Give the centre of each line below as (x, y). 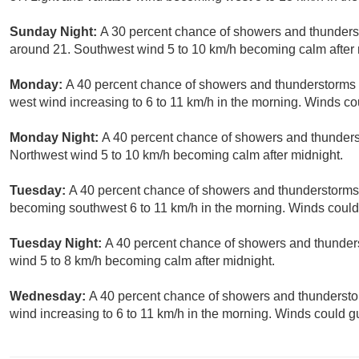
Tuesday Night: (57, 244)
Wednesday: (49, 296)
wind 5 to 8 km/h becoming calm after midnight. (142, 261)
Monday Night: (56, 138)
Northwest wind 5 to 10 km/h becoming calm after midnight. (176, 155)
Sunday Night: (55, 32)
